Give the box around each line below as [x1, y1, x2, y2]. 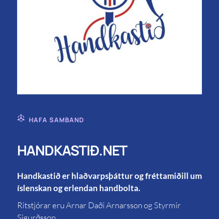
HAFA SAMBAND [29, 115, 84, 125]
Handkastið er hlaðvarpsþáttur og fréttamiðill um [17, 171, 202, 181]
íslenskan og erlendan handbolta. [17, 183, 140, 194]
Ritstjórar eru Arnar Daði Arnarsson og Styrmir [17, 200, 181, 211]
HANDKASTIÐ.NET [17, 141, 127, 160]
